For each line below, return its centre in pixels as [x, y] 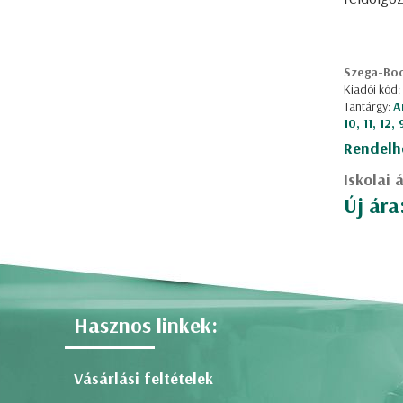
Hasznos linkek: [146, 325]
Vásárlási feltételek [143, 378]
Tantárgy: [368, 106]
